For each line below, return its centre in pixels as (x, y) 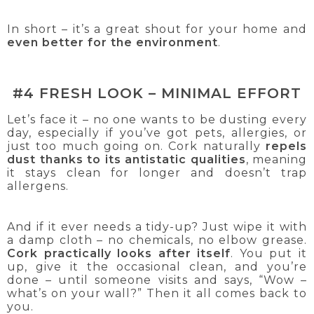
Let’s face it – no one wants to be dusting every (157, 119)
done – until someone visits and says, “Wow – (157, 280)
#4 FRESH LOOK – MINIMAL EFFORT (157, 94)
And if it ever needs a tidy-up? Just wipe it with (157, 226)
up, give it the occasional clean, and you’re (157, 266)
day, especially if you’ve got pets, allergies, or (157, 132)
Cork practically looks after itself (119, 253)
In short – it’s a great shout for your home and (157, 29)
